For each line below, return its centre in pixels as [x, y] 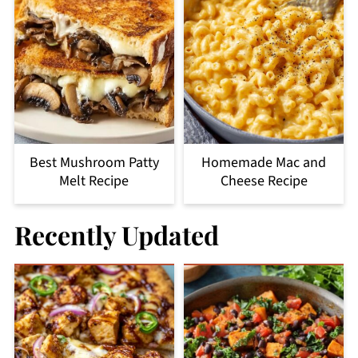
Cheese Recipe [264, 181]
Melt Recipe [94, 181]
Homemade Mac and [264, 163]
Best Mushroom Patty [94, 163]
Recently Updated [116, 235]
